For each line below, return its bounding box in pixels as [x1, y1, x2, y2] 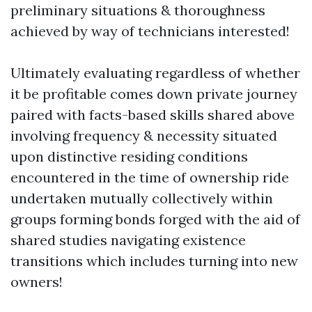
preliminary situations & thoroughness [10, 1, 265, 19]
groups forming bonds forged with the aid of [10, 210, 300, 228]
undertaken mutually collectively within [10, 189, 273, 207]
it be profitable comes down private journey [10, 85, 297, 102]
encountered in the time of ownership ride [10, 169, 289, 186]
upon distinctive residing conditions [10, 148, 248, 165]
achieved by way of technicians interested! [10, 22, 290, 40]
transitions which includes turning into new [10, 252, 298, 270]
